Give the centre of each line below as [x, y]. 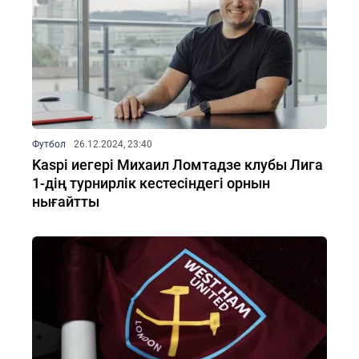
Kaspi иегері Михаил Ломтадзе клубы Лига [177, 165]
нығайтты [66, 202]
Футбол [49, 144]
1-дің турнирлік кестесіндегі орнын [151, 183]
